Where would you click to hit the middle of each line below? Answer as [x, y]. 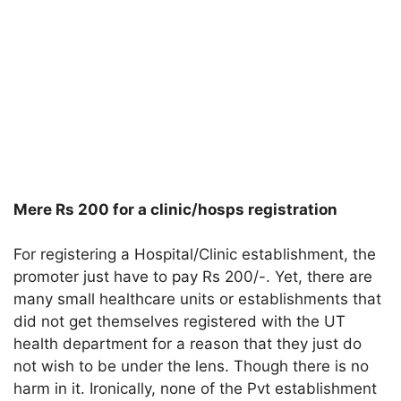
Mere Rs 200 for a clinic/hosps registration [176, 209]
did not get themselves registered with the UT [180, 322]
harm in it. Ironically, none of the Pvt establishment [196, 389]
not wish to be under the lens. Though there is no [192, 367]
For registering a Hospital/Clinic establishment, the [195, 255]
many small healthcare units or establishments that [198, 299]
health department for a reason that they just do [188, 344]
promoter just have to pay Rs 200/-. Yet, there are [193, 277]
